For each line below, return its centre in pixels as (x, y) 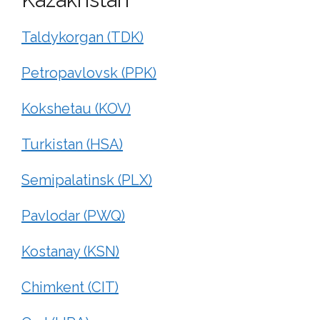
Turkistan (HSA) (72, 144)
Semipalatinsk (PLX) (87, 180)
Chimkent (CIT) (70, 287)
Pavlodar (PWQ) (73, 215)
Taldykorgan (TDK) (82, 37)
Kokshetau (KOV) (76, 108)
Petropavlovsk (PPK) (89, 72)
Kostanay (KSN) (70, 251)
